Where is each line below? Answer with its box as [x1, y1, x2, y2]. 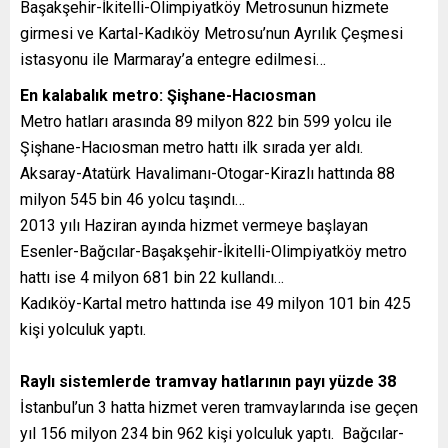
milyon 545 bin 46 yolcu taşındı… [20, 190, 245, 210]
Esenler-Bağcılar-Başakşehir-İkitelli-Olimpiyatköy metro [20, 242, 407, 262]
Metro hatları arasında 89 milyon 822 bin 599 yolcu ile [20, 112, 392, 132]
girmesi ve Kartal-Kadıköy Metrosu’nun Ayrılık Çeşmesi [20, 24, 403, 44]
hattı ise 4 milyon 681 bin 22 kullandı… [20, 268, 284, 288]
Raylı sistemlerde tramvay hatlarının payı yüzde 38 [20, 372, 396, 392]
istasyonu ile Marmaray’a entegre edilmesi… [20, 50, 326, 70]
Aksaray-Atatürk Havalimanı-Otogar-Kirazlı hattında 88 [20, 164, 395, 184]
